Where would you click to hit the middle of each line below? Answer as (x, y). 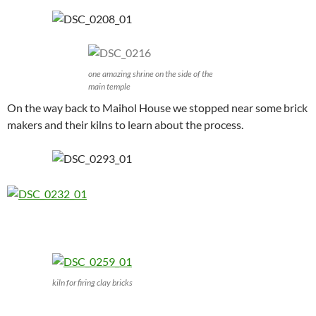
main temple (109, 86)
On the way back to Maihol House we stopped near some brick (157, 108)
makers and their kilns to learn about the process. (125, 124)
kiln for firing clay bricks (92, 282)
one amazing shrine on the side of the (150, 74)
